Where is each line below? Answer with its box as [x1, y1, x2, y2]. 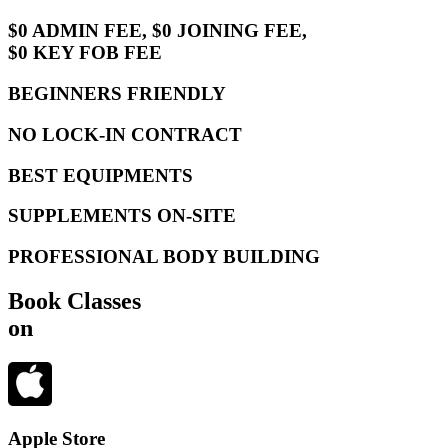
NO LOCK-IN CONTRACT [8, 123, 242, 145]
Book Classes [8, 287, 141, 314]
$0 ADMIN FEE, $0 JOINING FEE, [8, 20, 307, 42]
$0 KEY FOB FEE [8, 42, 162, 64]
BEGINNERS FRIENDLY [8, 83, 226, 105]
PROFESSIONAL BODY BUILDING [8, 245, 320, 267]
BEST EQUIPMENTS [8, 164, 193, 186]
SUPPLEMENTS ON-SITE [8, 205, 236, 227]
